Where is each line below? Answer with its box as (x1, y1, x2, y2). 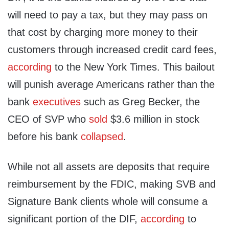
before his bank (8, 131, 81, 143)
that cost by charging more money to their (8, 27, 198, 38)
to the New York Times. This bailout (52, 61, 215, 73)
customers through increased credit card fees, (8, 44, 217, 56)
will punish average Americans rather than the (8, 79, 215, 90)
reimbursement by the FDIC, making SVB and (8, 178, 216, 190)
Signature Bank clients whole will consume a (8, 196, 208, 208)
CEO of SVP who (8, 113, 89, 125)
